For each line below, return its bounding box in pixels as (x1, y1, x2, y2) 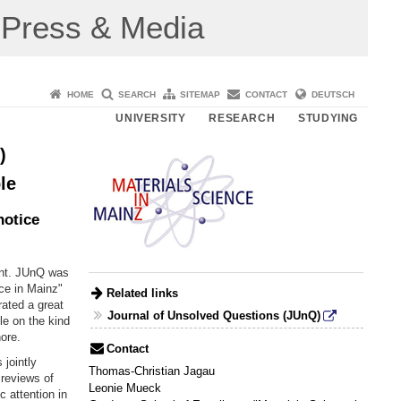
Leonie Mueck (88, 381, 161, 396)
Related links (106, 286, 178, 300)
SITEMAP (180, 89, 221, 99)
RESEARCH (209, 111, 276, 124)
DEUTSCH (311, 89, 354, 99)
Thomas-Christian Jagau (88, 364, 215, 379)
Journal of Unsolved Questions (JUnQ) (107, 309, 321, 323)
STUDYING (298, 111, 358, 124)
